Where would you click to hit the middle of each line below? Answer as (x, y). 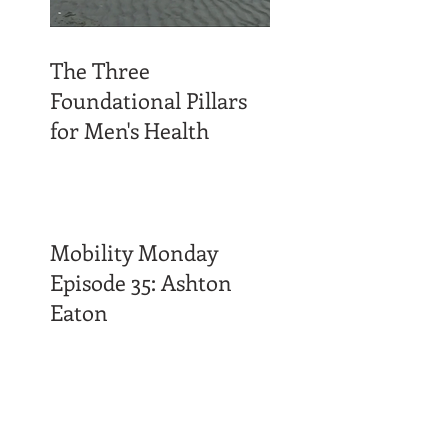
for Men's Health (129, 129)
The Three (100, 69)
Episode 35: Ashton (141, 281)
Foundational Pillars (148, 99)
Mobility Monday (134, 251)
